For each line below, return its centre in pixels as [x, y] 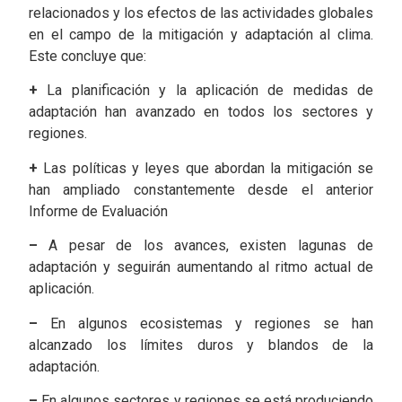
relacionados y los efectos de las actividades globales [201, 13]
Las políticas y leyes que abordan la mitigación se [205, 168]
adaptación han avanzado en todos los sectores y [201, 112]
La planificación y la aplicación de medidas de [205, 91]
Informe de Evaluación [98, 211]
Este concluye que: [87, 57]
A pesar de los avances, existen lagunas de [211, 246]
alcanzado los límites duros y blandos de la [201, 345]
